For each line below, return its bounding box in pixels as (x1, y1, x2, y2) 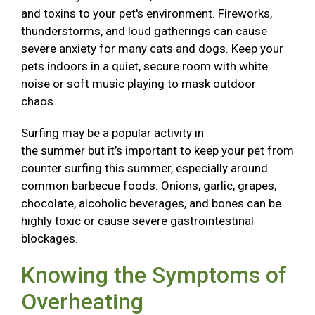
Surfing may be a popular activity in (21, 126, 204, 141)
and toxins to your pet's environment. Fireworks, (21, 6, 272, 21)
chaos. (21, 94, 62, 109)
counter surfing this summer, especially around (21, 161, 268, 176)
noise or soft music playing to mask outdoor (21, 77, 256, 91)
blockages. (21, 231, 81, 246)
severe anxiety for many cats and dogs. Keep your (21, 41, 283, 56)
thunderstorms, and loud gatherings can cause (21, 24, 267, 39)
